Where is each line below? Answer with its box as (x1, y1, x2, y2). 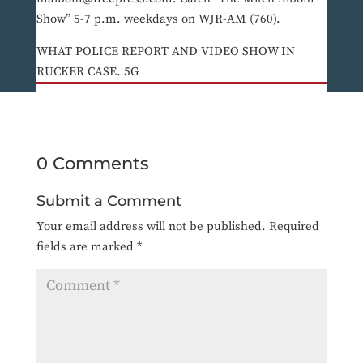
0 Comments (36, 153, 149, 174)
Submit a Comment (36, 192, 181, 211)
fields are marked (36, 239, 137, 255)
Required (268, 219, 319, 235)
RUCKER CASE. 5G (36, 64, 139, 80)
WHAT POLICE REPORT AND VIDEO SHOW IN (36, 44, 295, 60)
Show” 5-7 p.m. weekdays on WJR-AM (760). (36, 11, 280, 28)
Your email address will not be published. (36, 219, 266, 235)
